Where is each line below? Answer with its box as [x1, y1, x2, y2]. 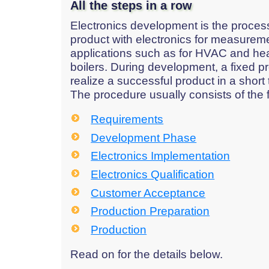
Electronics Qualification [91, 168, 215, 181]
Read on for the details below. [70, 247, 223, 261]
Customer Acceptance [91, 186, 206, 199]
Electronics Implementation [91, 150, 231, 163]
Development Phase [91, 131, 197, 144]
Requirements [91, 113, 164, 126]
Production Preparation [91, 205, 210, 218]
